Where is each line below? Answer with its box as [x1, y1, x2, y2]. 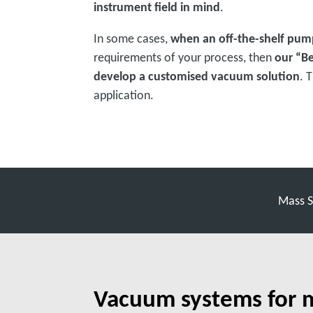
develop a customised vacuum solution [94, 68, 300, 84]
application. [94, 87, 157, 103]
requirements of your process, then [94, 50, 275, 65]
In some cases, [94, 31, 171, 46]
